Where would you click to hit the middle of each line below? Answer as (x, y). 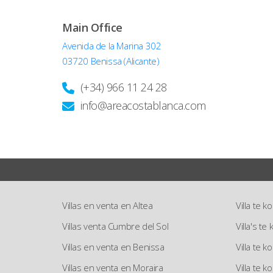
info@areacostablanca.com (143, 105)
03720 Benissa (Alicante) (111, 61)
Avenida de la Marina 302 (112, 46)
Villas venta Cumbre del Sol (115, 226)
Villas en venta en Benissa (113, 247)
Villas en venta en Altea (108, 205)
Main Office (92, 27)
